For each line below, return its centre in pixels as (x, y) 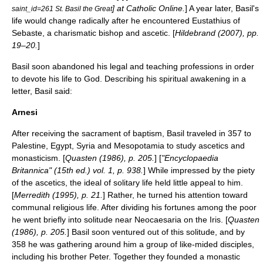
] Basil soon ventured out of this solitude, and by (156, 232)
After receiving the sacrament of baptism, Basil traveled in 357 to (131, 133)
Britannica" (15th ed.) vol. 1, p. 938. (77, 170)
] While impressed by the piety (199, 170)
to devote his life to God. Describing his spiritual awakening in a (129, 79)
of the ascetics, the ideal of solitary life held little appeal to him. (127, 183)
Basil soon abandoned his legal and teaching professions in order (133, 66)
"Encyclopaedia (190, 158)
